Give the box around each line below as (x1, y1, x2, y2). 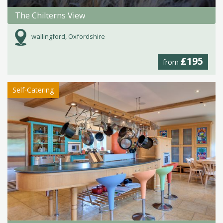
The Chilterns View (15, 10, 85, 21)
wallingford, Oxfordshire (31, 32, 105, 41)
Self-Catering (12, 85, 54, 95)
